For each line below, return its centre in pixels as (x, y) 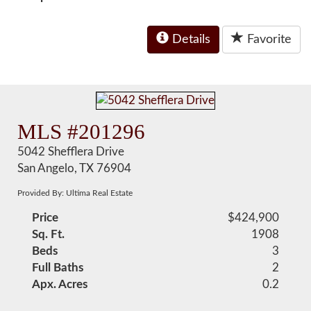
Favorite (268, 40)
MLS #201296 (82, 132)
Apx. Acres (60, 284)
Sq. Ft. (49, 234)
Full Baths (58, 268)
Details (190, 40)
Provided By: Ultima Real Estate (75, 193)
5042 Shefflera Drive (71, 152)
